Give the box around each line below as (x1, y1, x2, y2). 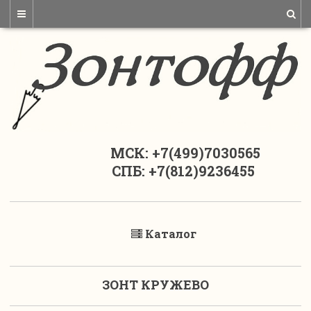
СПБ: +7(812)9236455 (56, 162, 255, 180)
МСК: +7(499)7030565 (51, 144, 260, 162)
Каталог (145, 226, 196, 242)
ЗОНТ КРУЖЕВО (102, 276, 209, 294)
